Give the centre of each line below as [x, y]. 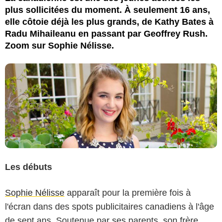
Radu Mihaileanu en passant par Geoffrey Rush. [106, 33]
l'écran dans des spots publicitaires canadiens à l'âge [110, 206]
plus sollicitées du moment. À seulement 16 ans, [108, 10]
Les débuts [28, 167]
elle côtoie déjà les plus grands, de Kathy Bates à [109, 22]
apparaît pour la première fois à [128, 193]
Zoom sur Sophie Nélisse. [59, 45]
